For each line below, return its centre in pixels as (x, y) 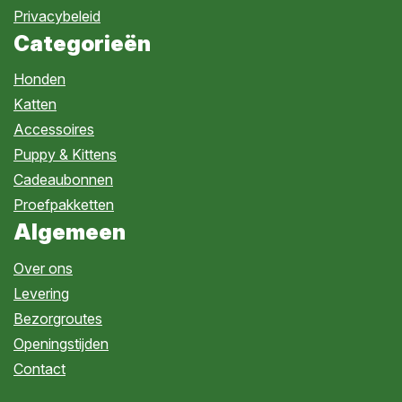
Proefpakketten (64, 205)
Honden (39, 79)
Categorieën (82, 43)
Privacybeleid (57, 16)
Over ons (43, 268)
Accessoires (54, 130)
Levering (41, 293)
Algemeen (70, 232)
